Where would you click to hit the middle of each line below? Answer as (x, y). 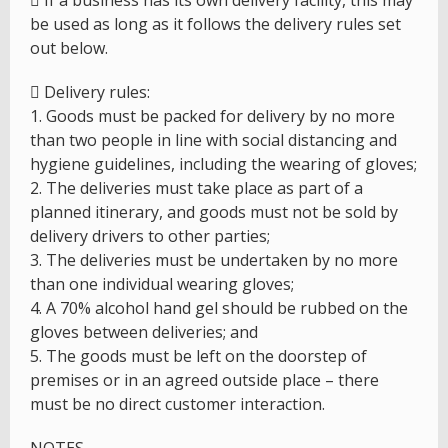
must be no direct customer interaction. (177, 404)
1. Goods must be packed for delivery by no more (212, 116)
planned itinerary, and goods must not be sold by (214, 212)
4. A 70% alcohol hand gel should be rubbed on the (219, 308)
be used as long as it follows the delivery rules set (215, 24)
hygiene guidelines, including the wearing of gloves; (223, 164)
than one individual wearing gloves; (162, 284)
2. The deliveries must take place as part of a (196, 188)
